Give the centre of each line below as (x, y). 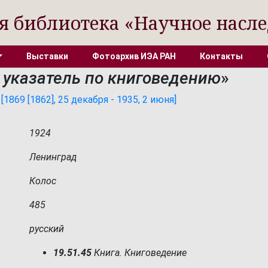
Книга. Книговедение (139, 253)
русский (47, 229)
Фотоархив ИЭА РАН (134, 56)
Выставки (47, 56)
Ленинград (53, 157)
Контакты (221, 56)
